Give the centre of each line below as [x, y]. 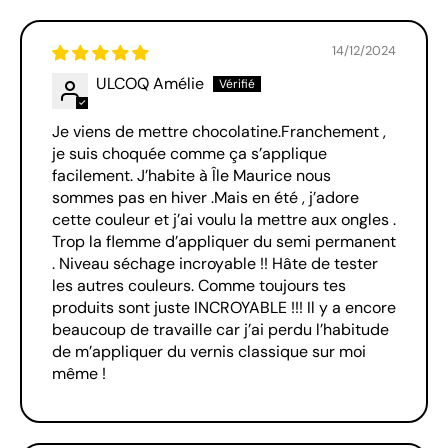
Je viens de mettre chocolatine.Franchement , [219, 132]
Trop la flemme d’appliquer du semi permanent [224, 242]
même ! [79, 374]
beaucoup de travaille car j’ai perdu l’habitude [220, 330]
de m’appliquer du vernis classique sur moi [209, 352]
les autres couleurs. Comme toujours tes [199, 286]
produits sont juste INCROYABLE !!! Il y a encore [224, 308]
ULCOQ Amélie [150, 84]
